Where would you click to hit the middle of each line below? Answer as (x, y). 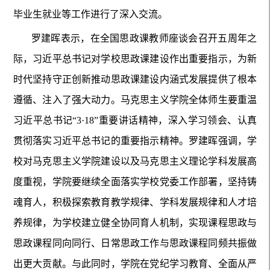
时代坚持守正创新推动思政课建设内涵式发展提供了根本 (135, 80)
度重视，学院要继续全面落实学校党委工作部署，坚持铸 (135, 182)
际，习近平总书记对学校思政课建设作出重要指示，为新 (135, 59)
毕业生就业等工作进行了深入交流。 (90, 14)
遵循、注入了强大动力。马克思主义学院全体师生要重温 (135, 100)
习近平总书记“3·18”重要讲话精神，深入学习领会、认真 (135, 121)
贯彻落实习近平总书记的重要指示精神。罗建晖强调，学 (135, 141)
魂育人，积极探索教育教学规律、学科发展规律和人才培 (135, 202)
